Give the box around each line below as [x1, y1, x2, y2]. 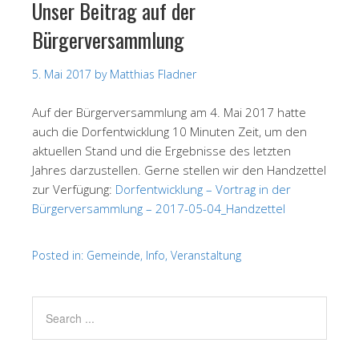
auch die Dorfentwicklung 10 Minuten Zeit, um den [32, 123, 307, 140]
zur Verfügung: [32, 181, 115, 198]
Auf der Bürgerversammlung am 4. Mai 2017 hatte [32, 104, 306, 121]
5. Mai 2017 [32, 67, 91, 83]
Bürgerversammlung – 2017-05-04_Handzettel [32, 200, 285, 217]
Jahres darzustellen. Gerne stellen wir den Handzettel [32, 162, 326, 179]
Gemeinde [87, 248, 140, 264]
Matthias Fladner [110, 67, 196, 83]
